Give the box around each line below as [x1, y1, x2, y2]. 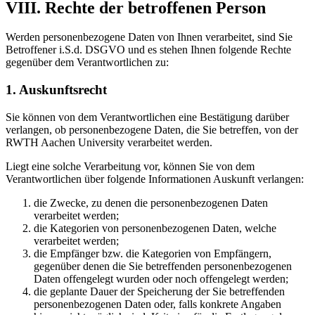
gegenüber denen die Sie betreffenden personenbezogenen [34, 259, 292, 272]
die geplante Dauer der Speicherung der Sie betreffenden [34, 285, 285, 297]
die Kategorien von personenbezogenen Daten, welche [34, 221, 276, 234]
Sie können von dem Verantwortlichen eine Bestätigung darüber [6, 110, 289, 123]
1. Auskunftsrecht [6, 82, 107, 98]
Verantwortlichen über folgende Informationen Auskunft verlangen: [6, 172, 304, 185]
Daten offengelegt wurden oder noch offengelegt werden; [34, 272, 288, 285]
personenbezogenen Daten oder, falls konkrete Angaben [34, 297, 281, 310]
